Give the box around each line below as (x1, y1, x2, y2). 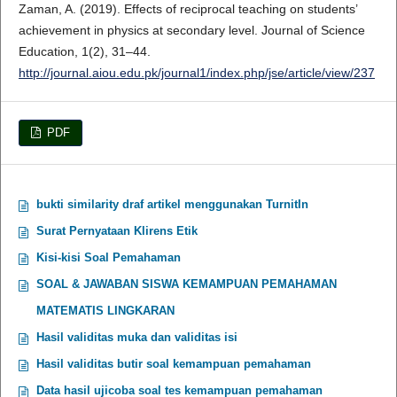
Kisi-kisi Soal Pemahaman (35, 250, 181, 264)
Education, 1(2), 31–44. (18, 43, 151, 58)
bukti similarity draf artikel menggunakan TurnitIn (35, 197, 308, 211)
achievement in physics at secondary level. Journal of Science (18, 22, 365, 37)
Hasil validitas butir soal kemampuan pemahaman (35, 356, 311, 370)
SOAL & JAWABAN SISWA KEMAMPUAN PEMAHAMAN (35, 276, 337, 291)
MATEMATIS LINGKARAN (35, 303, 175, 317)
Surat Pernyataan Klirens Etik (35, 223, 198, 237)
